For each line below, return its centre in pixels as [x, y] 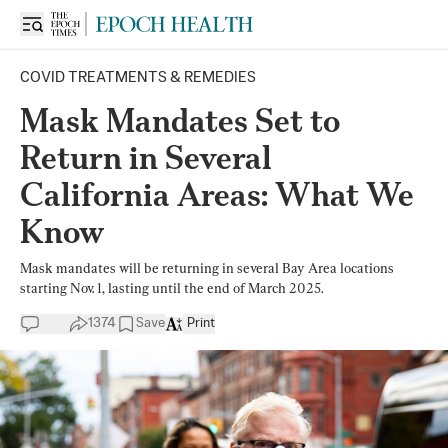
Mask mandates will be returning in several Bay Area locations [207, 268]
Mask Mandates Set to [180, 120]
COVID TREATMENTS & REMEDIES [138, 77]
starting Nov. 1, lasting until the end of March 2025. [171, 288]
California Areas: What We [217, 194]
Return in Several [146, 157]
